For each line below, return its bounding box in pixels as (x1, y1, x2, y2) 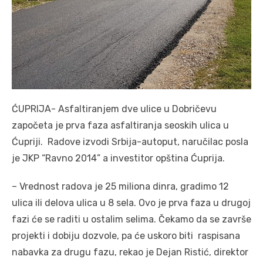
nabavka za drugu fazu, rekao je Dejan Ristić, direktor (12, 246, 248, 258)
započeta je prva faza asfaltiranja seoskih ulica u (12, 119, 229, 131)
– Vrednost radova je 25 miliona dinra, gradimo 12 (12, 180, 229, 192)
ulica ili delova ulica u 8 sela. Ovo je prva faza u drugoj (12, 197, 251, 208)
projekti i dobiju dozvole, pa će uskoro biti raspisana (12, 230, 240, 241)
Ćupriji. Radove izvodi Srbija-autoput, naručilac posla (12, 136, 248, 147)
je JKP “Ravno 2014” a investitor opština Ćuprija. (12, 152, 225, 164)
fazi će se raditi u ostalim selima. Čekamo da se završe (12, 213, 251, 225)
